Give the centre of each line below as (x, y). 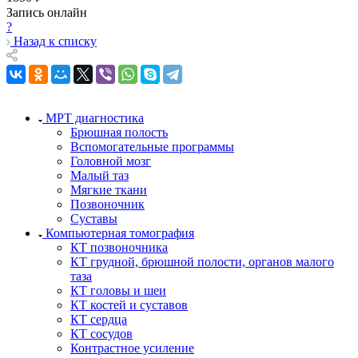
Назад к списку (55, 41)
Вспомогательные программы (152, 146)
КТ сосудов (101, 333)
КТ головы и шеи (118, 290)
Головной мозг (111, 161)
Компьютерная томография (120, 233)
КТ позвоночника (119, 247)
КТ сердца (99, 319)
